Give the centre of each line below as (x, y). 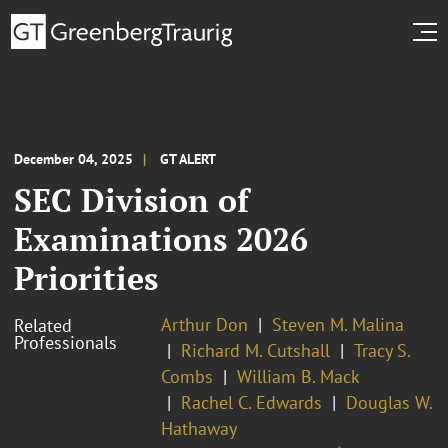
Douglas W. (389, 402)
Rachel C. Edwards (251, 402)
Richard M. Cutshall (255, 350)
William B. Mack (298, 376)
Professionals (65, 342)
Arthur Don (204, 324)
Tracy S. (382, 350)
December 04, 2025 (73, 158)
